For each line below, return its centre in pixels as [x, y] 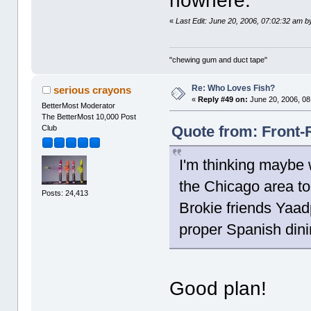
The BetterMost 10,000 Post [89, 117]
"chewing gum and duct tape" [219, 60]
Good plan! [218, 289]
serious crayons [92, 90]
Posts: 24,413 [65, 193]
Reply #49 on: [223, 100]
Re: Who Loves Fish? [234, 89]
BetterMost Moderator [79, 106]
